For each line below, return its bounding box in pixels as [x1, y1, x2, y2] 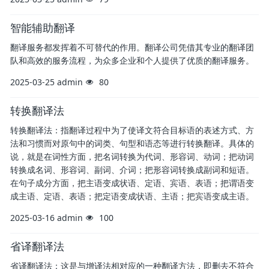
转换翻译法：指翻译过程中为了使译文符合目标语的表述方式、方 [10, 124, 254, 136]
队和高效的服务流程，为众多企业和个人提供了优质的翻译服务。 [10, 55, 254, 67]
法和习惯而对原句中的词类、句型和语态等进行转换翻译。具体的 [10, 138, 254, 150]
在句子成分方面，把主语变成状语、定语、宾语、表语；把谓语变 [10, 177, 254, 189]
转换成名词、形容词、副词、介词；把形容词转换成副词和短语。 [10, 164, 254, 176]
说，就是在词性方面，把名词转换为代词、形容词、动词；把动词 [10, 151, 254, 163]
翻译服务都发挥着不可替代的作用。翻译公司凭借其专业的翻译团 [10, 41, 254, 53]
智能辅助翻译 [10, 20, 75, 35]
